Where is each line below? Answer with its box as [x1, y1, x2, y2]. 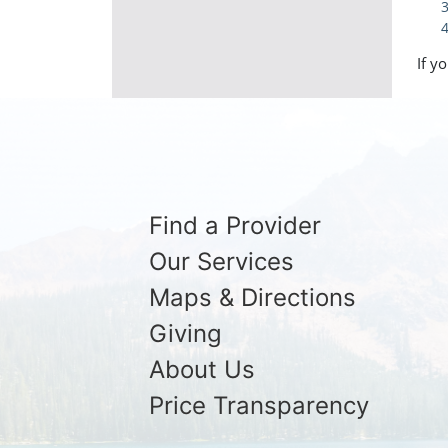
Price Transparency [149, 390, 370, 420]
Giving [149, 318, 223, 348]
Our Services [149, 246, 295, 276]
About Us [149, 354, 256, 384]
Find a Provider [149, 210, 322, 240]
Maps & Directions [149, 282, 357, 312]
